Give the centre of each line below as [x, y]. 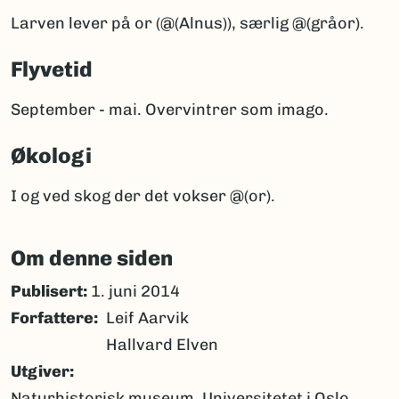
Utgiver [40, 372]
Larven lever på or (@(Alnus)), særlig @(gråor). [187, 24]
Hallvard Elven [162, 345]
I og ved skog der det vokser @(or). [143, 196]
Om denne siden [92, 258]
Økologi [51, 156]
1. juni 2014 [134, 292]
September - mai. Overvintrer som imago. [170, 110]
